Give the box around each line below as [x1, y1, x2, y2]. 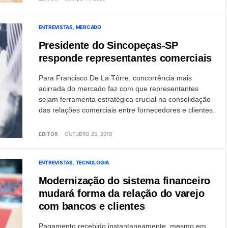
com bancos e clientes [38, 201, 145, 212]
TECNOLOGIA [75, 159, 109, 165]
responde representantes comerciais [38, 52, 212, 64]
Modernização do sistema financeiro [38, 175, 210, 186]
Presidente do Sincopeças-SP [38, 40, 178, 51]
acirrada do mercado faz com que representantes [38, 84, 198, 93]
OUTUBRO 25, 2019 [64, 131, 112, 137]
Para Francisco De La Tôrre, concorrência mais [38, 74, 192, 82]
